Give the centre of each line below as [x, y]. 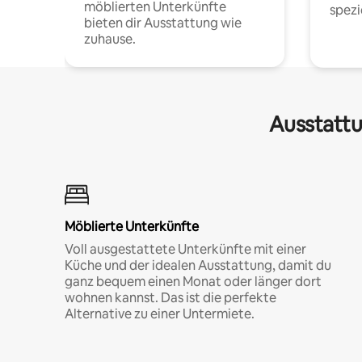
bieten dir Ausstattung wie [163, 23]
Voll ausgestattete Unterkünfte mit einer [185, 249]
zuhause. [110, 39]
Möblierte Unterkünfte [132, 226]
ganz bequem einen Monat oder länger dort [193, 281]
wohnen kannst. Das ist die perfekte [170, 297]
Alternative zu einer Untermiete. [160, 314]
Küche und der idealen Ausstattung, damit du [198, 265]
